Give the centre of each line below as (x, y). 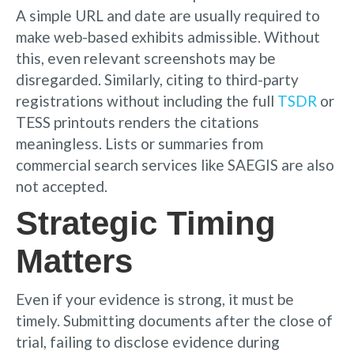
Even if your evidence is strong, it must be (155, 299)
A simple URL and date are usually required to (168, 15)
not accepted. (62, 186)
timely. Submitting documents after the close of (174, 320)
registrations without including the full (147, 100)
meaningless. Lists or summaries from (139, 143)
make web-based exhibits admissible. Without (168, 36)
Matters (74, 261)
